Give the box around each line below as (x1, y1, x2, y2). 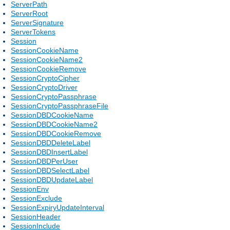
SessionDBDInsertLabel (11, 147, 88, 156)
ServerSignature (11, 18, 64, 27)
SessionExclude (11, 194, 62, 202)
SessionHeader (11, 212, 61, 221)
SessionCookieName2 (11, 55, 83, 64)
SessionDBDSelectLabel (11, 166, 89, 175)
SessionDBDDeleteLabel (11, 138, 90, 147)
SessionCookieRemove (11, 64, 86, 73)
